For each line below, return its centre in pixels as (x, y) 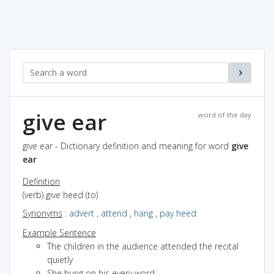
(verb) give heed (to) (60, 194)
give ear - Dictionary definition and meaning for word (127, 146)
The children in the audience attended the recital (143, 246)
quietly (60, 259)
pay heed (178, 213)
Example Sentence (59, 232)
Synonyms (43, 213)
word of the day (225, 114)
